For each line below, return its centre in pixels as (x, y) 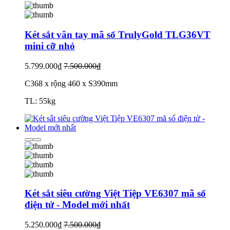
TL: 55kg (40, 101)
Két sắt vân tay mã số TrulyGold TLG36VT (118, 34)
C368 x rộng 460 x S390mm (71, 83)
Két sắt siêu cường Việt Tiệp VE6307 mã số (115, 194)
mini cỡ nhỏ (50, 46)
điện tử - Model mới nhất (77, 205)
